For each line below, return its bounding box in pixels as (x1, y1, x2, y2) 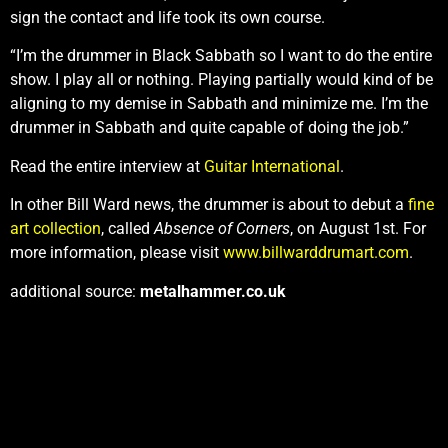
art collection (10, 219, 101, 239)
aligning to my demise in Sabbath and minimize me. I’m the (10, 94, 428, 114)
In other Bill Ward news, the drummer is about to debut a (10, 195, 408, 215)
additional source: (10, 281, 140, 301)
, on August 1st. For (290, 219, 426, 239)
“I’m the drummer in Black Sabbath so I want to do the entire (10, 46, 432, 66)
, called (101, 219, 154, 239)
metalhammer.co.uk (140, 281, 286, 301)
